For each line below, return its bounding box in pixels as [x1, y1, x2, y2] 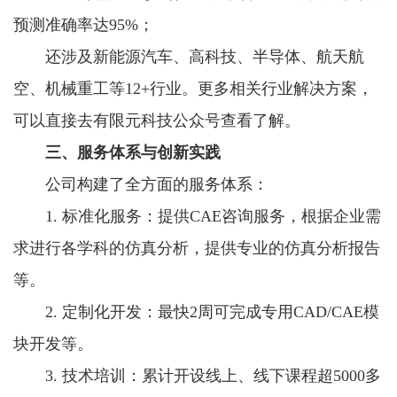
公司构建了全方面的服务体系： [45, 175, 269, 193]
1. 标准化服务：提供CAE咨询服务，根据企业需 [45, 206, 381, 225]
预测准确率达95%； [13, 15, 154, 34]
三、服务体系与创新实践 [45, 143, 221, 161]
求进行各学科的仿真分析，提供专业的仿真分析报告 [13, 238, 380, 257]
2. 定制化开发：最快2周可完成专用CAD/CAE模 [45, 302, 379, 321]
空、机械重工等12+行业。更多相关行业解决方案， [13, 79, 373, 97]
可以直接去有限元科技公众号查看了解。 [13, 111, 300, 129]
